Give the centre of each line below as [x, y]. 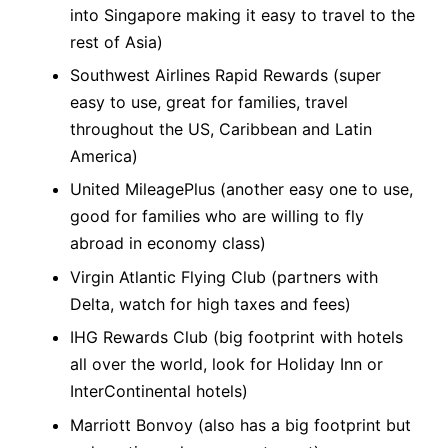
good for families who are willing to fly [217, 216]
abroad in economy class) [168, 243]
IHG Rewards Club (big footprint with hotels [236, 337]
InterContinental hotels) [159, 391]
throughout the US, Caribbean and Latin [221, 129]
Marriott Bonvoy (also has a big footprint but [240, 424]
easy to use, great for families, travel [209, 102]
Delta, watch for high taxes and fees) [210, 303]
